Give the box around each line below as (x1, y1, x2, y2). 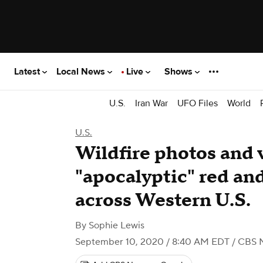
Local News (56, 65, 107, 77)
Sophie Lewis (89, 220, 144, 231)
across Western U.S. (75, 188, 251, 213)
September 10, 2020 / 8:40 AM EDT (75, 236, 230, 248)
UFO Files (177, 97, 218, 109)
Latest (14, 65, 42, 77)
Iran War (135, 97, 168, 109)
